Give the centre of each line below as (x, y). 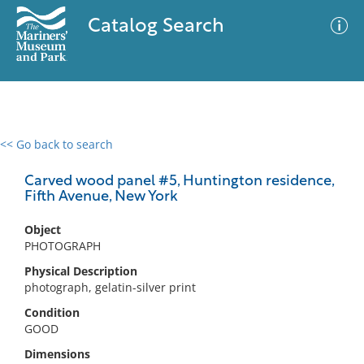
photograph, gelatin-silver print (110, 287)
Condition (52, 312)
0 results (36, 154)
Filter (327, 160)
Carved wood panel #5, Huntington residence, (179, 182)
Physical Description (81, 271)
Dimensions (57, 354)
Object (43, 230)
